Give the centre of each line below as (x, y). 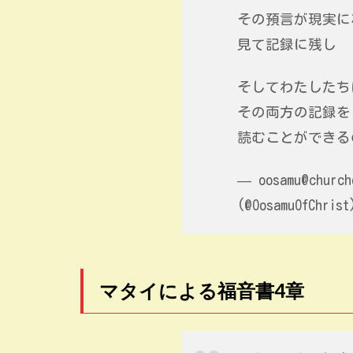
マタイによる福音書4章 (202, 290)
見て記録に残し (287, 44)
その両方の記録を (294, 112)
